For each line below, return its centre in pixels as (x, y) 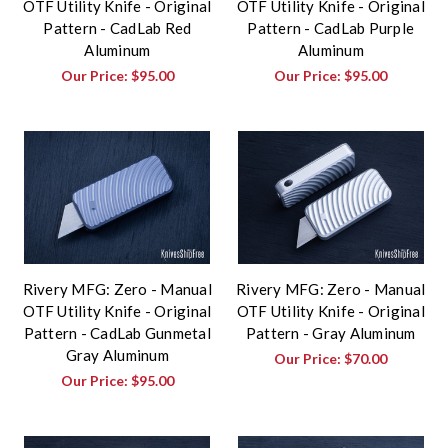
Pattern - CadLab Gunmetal (117, 333)
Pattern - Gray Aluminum (330, 333)
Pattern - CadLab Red (117, 28)
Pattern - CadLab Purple (331, 28)
